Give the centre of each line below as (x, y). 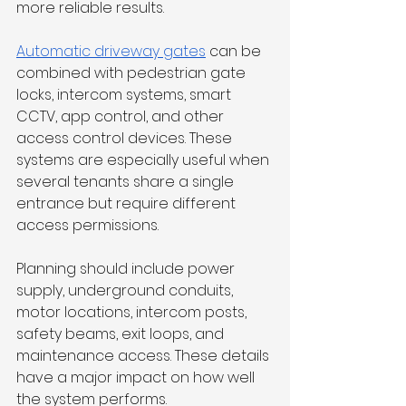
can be (235, 52)
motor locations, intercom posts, (133, 313)
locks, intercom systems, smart (126, 95)
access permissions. (87, 226)
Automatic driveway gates (111, 52)
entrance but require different (128, 204)
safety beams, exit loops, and (122, 334)
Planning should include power (127, 269)
